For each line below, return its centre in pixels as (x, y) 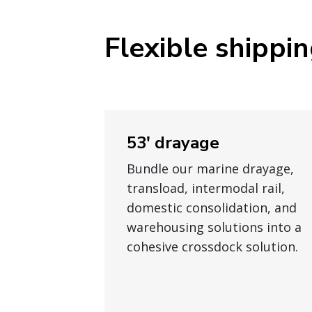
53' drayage (173, 143)
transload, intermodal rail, (206, 188)
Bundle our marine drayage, (210, 169)
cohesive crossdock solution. (212, 247)
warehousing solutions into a (214, 227)
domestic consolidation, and (212, 208)
